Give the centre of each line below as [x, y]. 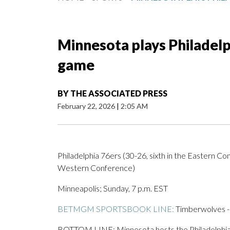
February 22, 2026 [87, 106]
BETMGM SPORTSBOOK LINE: [116, 209]
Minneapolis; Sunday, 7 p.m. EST [113, 188]
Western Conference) [96, 168]
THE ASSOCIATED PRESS [119, 93]
